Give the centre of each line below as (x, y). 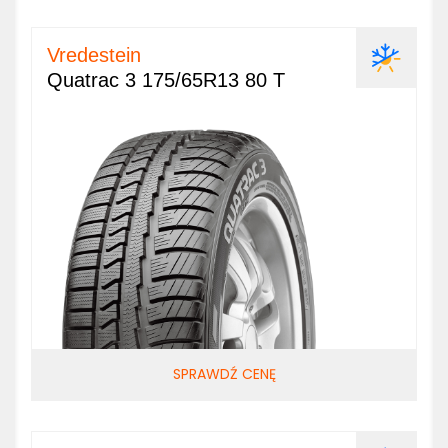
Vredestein (94, 55)
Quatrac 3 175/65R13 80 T (166, 80)
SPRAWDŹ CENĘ (224, 374)
